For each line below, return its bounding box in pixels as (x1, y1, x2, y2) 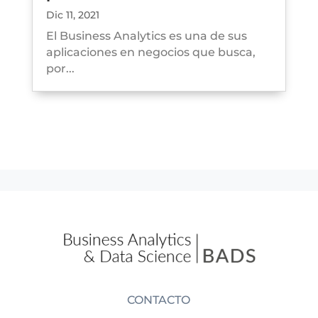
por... (45, 62, 75, 76)
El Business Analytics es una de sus (45, 29, 247, 43)
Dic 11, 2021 (45, 9, 99, 22)
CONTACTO (127, 293, 191, 307)
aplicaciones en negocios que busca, (45, 45, 256, 60)
